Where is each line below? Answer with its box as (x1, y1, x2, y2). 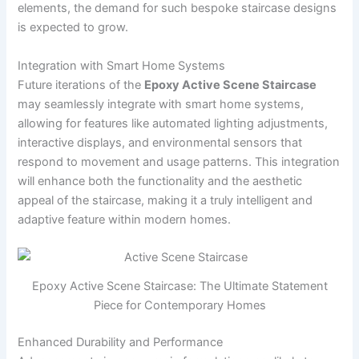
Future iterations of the (18, 77, 145, 92)
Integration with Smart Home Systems (18, 58, 226, 73)
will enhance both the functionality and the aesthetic (18, 173, 303, 188)
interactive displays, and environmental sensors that (18, 135, 303, 150)
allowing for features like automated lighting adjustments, (18, 115, 329, 131)
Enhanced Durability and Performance (18, 334, 224, 349)
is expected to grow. (18, 20, 129, 35)
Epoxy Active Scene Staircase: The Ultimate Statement (31, 278, 328, 293)
